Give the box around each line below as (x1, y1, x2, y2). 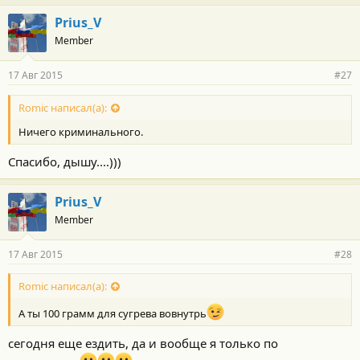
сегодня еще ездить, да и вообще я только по (8, 335, 278, 352)
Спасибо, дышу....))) (8, 153, 121, 170)
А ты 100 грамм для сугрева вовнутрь (18, 306, 207, 321)
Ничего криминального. (18, 124, 143, 139)
